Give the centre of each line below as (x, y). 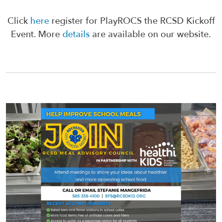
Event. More (37, 35)
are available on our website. (150, 35)
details (76, 35)
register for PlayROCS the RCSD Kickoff (132, 21)
